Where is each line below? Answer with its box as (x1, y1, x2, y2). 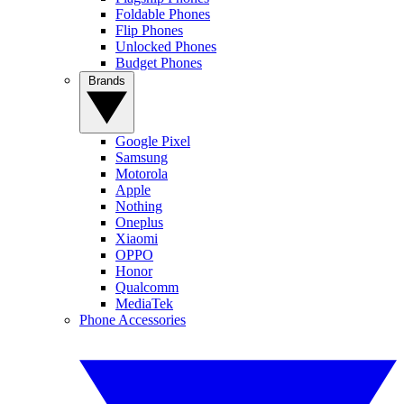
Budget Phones (115, 55, 202, 71)
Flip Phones (115, 23, 183, 39)
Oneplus (115, 215, 163, 231)
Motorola (115, 166, 168, 182)
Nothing (115, 198, 162, 215)
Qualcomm (115, 280, 179, 296)
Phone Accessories (79, 312, 186, 328)
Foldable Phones (115, 6, 210, 23)
